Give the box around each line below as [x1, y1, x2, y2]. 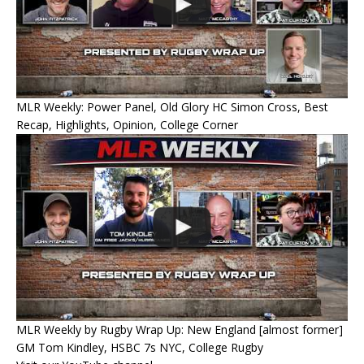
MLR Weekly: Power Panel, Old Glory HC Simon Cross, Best [16, 99, 328, 115]
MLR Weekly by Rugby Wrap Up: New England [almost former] [16, 321, 343, 337]
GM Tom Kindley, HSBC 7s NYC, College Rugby [16, 339, 263, 355]
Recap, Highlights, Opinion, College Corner [16, 117, 238, 133]
